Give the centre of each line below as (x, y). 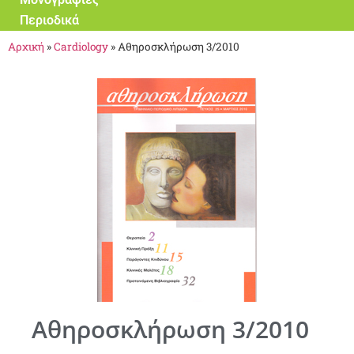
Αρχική (26, 46)
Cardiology (81, 46)
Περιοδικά (49, 20)
